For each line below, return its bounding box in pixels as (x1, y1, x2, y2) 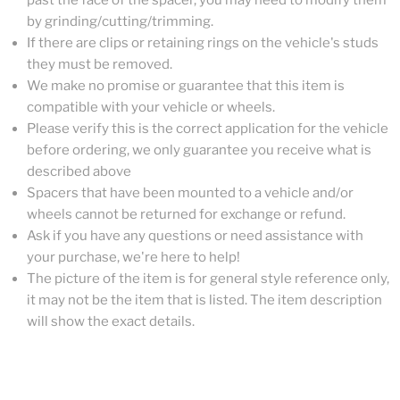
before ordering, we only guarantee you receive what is (27, 142, 371, 158)
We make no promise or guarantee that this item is (27, 78, 345, 94)
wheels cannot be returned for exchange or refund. (27, 206, 346, 222)
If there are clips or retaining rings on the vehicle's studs (27, 35, 379, 51)
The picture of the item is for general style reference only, (27, 271, 389, 287)
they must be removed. (27, 56, 172, 72)
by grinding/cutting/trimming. (27, 13, 213, 29)
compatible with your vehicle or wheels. (27, 99, 275, 115)
